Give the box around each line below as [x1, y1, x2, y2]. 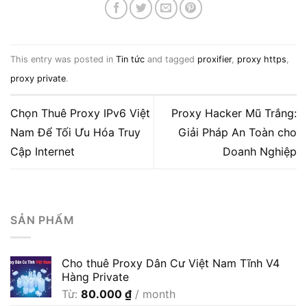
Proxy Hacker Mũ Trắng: [171, 106, 297, 120]
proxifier [197, 53, 232, 64]
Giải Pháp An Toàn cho [178, 125, 297, 139]
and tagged [145, 53, 197, 64]
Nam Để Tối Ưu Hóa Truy [10, 125, 140, 139]
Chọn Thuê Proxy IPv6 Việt [10, 106, 150, 120]
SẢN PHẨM [10, 212, 75, 227]
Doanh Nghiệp [223, 144, 297, 158]
